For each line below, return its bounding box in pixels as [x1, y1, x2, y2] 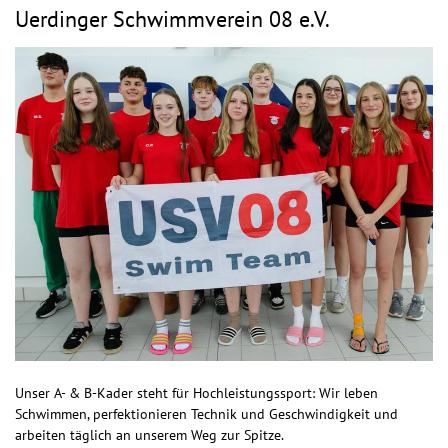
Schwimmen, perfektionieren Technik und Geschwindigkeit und [15, 403, 398, 423]
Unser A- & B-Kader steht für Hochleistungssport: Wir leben [15, 382, 378, 402]
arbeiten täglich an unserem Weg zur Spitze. [15, 424, 284, 444]
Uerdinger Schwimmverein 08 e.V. [15, 5, 330, 33]
